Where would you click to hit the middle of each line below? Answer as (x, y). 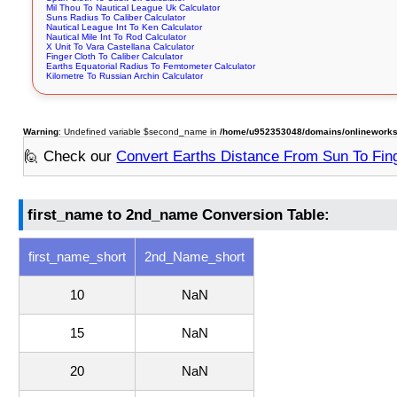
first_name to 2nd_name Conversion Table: (179, 214)
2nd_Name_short (195, 257)
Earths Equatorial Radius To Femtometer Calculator (151, 66)
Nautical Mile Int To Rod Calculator (117, 37)
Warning (41, 132)
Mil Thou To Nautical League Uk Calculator (133, 8)
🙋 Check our (70, 156)
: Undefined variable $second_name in (140, 132)
